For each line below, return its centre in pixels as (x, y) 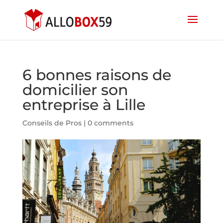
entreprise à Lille (84, 105)
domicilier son (75, 90)
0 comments (110, 123)
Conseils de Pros (52, 123)
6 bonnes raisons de (97, 75)
